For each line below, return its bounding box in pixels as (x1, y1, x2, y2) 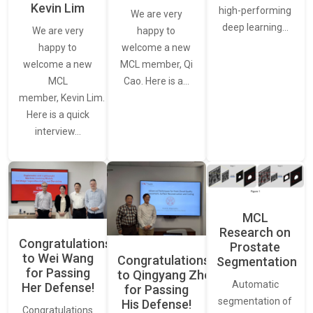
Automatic (231, 278, 279, 290)
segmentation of (218, 295, 293, 307)
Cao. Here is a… (123, 75, 189, 87)
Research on (219, 224, 291, 240)
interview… (34, 125, 81, 137)
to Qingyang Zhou (117, 268, 222, 283)
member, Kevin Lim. (19, 92, 105, 103)
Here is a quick (26, 108, 89, 120)
